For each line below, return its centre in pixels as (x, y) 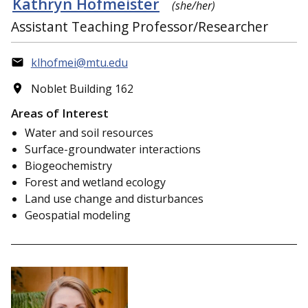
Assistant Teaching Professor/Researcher (140, 26)
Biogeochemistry (68, 166)
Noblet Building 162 (82, 88)
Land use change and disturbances (114, 199)
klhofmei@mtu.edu (79, 62)
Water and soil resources (89, 133)
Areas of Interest (60, 113)
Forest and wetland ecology (95, 183)
